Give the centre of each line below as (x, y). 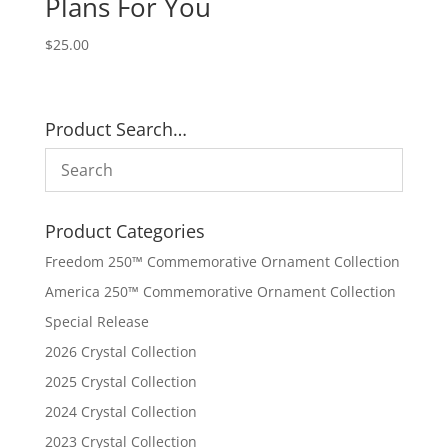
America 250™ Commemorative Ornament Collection (220, 291)
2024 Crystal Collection (120, 411)
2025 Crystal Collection (120, 381)
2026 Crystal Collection (120, 351)
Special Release (96, 321)
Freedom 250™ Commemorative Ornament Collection (222, 261)
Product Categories (124, 230)
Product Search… (115, 128)
